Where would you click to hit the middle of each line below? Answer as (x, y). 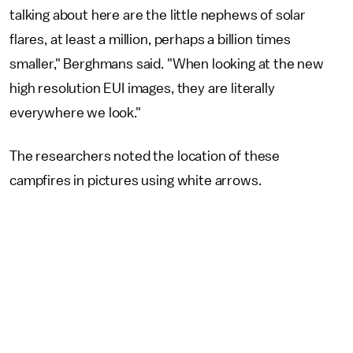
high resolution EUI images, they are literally (142, 88)
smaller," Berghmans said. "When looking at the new (167, 63)
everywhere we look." (75, 112)
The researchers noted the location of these (145, 156)
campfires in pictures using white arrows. (136, 180)
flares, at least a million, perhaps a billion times (150, 39)
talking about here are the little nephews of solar (158, 15)
